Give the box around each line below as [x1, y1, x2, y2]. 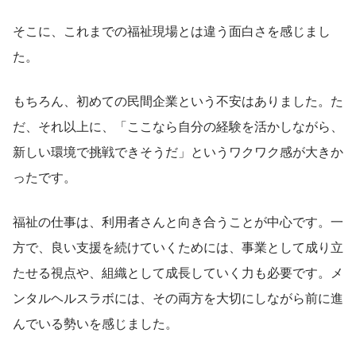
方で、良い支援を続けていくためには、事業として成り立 [13, 237, 343, 256]
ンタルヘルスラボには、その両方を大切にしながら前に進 [13, 288, 343, 307]
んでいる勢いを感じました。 [13, 313, 178, 332]
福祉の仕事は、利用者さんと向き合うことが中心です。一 [13, 211, 343, 230]
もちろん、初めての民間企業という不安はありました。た [13, 91, 343, 110]
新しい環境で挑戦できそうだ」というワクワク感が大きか [13, 141, 343, 161]
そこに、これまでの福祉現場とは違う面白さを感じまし [13, 21, 331, 40]
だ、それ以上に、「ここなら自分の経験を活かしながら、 [13, 116, 343, 135]
